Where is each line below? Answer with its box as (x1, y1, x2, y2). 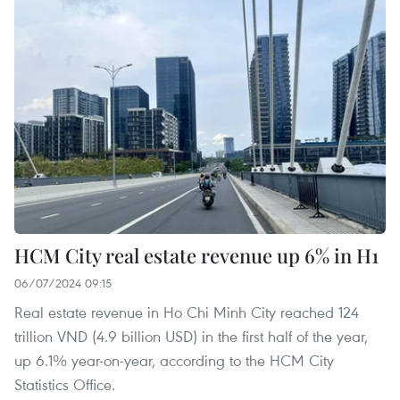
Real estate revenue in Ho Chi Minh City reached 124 (14, 301, 359, 322)
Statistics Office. (14, 373, 115, 395)
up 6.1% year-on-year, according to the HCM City (14, 349, 334, 371)
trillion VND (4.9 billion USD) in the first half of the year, (14, 325, 368, 346)
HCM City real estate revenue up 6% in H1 (14, 241, 379, 269)
